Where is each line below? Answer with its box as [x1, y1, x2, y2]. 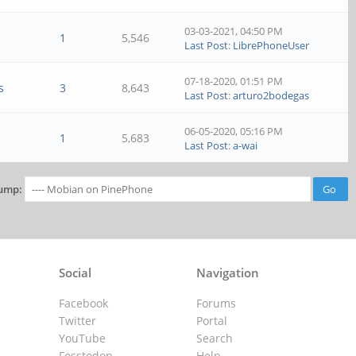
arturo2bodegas [233, 88, 310, 103]
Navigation [195, 265, 259, 281]
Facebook [59, 296, 109, 311]
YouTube [59, 331, 106, 346]
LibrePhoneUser [233, 38, 310, 52]
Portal [195, 313, 227, 328]
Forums [195, 296, 236, 311]
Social [59, 265, 92, 281]
